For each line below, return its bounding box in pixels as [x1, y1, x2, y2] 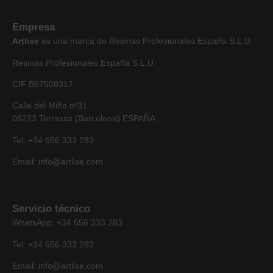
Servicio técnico [12, 203, 90, 215]
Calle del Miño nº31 [12, 101, 87, 111]
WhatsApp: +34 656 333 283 [12, 218, 122, 228]
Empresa [12, 21, 55, 34]
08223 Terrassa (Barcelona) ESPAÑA [12, 113, 155, 124]
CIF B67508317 [12, 79, 73, 89]
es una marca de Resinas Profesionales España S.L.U [39, 36, 250, 46]
